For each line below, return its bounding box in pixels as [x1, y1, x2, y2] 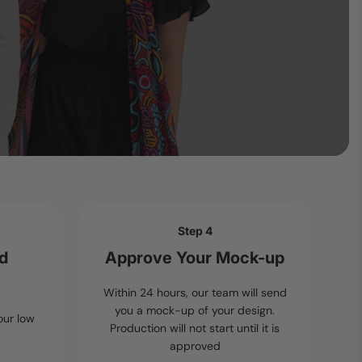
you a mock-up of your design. [115, 303, 275, 318]
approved [169, 339, 221, 354]
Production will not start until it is [110, 321, 280, 336]
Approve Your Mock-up [105, 248, 284, 268]
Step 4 [177, 224, 213, 238]
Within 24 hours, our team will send [103, 285, 287, 301]
